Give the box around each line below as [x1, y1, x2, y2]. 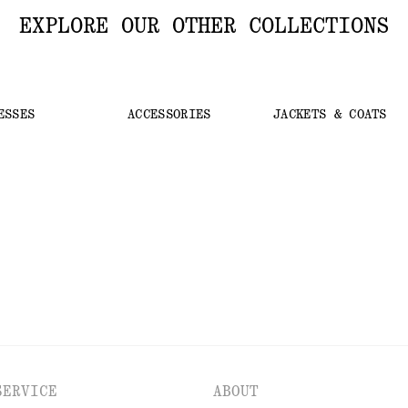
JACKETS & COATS [273, 108, 387, 121]
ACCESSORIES [127, 108, 211, 121]
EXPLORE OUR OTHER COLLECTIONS [18, 15, 389, 36]
